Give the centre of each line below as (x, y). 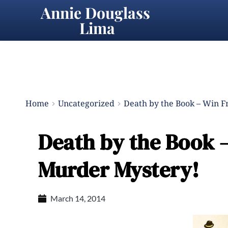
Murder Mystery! (119, 169)
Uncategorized (86, 103)
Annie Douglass (95, 13)
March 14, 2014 (78, 198)
